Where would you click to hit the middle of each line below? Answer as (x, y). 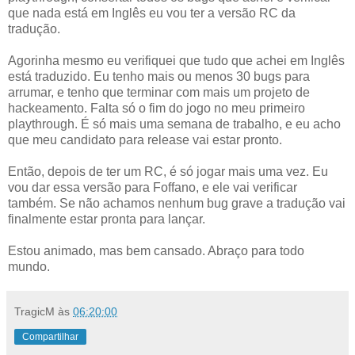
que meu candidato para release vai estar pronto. (145, 139)
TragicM (34, 311)
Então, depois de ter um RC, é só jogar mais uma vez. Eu (168, 171)
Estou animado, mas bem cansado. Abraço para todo (156, 250)
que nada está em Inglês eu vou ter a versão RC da (152, 13)
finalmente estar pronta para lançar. (107, 219)
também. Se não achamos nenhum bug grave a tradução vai (177, 203)
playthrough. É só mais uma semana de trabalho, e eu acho (174, 124)
